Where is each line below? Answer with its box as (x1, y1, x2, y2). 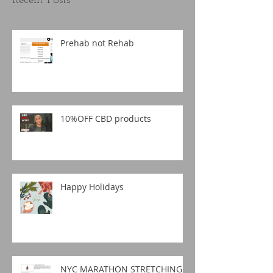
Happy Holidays (60, 181, 124, 193)
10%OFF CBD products (60, 113, 151, 125)
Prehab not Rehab (60, 37, 134, 49)
